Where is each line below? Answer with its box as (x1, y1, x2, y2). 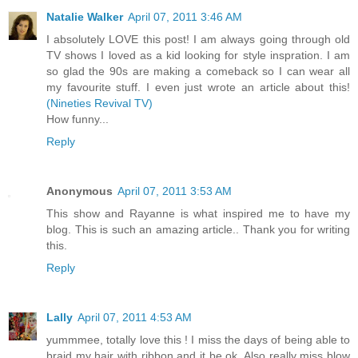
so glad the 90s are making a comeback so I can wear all (46, 64, 350, 78)
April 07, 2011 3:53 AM (117, 184, 232, 197)
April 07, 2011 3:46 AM (128, 10, 242, 23)
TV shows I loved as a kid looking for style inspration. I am (46, 48, 350, 62)
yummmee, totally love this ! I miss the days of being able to (46, 332, 350, 346)
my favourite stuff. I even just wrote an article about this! (46, 80, 350, 93)
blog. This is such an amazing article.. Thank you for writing (46, 222, 350, 236)
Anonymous (46, 184, 113, 197)
